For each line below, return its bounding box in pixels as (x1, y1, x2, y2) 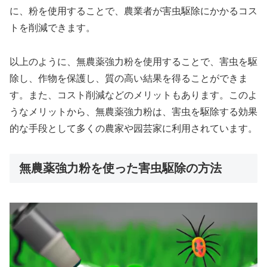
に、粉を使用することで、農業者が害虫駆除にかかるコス (10, 5, 257, 16)
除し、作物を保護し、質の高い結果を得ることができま (10, 73, 248, 83)
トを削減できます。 (10, 22, 95, 33)
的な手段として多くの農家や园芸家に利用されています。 (10, 123, 257, 133)
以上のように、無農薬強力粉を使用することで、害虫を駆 (10, 56, 257, 67)
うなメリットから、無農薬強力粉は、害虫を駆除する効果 (10, 106, 257, 117)
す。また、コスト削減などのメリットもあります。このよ (10, 89, 257, 100)
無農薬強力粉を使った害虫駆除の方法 (19, 162, 222, 175)
